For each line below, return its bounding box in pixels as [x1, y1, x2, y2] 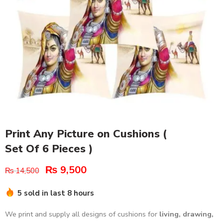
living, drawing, [159, 209, 214, 220]
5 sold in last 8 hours [17, 188, 94, 199]
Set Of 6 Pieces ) [5, 141, 93, 157]
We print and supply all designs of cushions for [5, 209, 159, 220]
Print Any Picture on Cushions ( [5, 126, 167, 142]
